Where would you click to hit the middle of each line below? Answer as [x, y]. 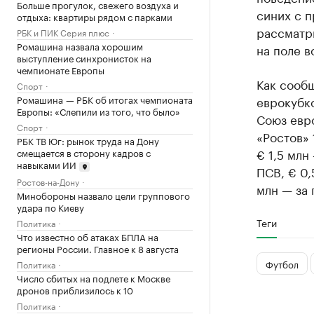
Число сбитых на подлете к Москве [94, 277]
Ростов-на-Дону [48, 181]
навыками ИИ [47, 164]
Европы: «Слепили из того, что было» [98, 111]
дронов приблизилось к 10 [75, 289]
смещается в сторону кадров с [84, 152]
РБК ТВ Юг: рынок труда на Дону [88, 140]
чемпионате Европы [61, 69]
